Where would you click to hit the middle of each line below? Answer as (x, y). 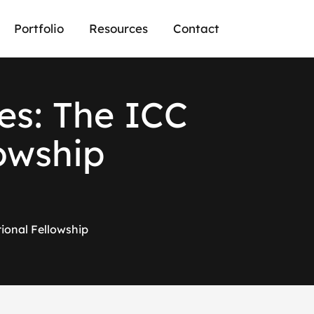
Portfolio (39, 28)
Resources (118, 28)
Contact (196, 28)
